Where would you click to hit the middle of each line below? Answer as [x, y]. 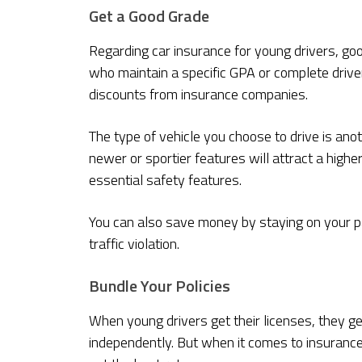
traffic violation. [134, 244]
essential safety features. [165, 180]
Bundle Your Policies [160, 286]
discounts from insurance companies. [198, 95]
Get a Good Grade [149, 16]
